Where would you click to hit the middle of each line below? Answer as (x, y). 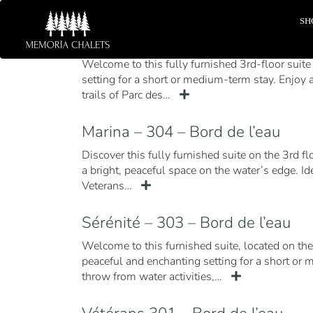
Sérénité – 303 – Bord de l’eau (186, 223)
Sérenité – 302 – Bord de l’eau (186, 41)
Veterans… (108, 186)
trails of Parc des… (128, 95)
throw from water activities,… (153, 277)
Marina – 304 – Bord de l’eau (181, 132)
